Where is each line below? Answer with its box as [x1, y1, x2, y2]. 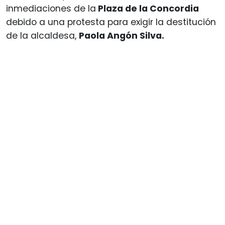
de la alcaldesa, [6, 29, 79, 42]
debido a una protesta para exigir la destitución [6, 16, 216, 28]
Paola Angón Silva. [79, 29, 164, 42]
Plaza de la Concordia [96, 2, 199, 15]
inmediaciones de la [6, 2, 96, 15]
